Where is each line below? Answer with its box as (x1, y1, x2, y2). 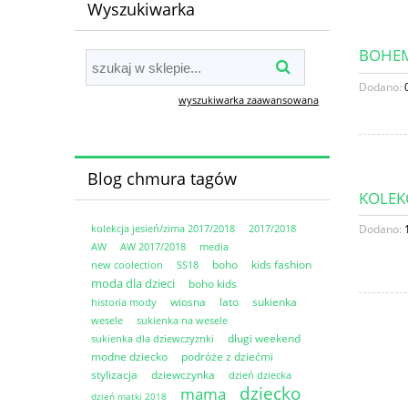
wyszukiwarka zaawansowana (178, 92, 319, 107)
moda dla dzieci (91, 274, 175, 291)
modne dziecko (91, 348, 168, 364)
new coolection (91, 257, 163, 271)
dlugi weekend (228, 330, 301, 346)
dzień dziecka (229, 367, 291, 382)
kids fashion (251, 256, 311, 272)
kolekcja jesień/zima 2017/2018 (91, 220, 235, 235)
